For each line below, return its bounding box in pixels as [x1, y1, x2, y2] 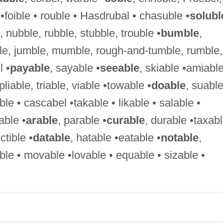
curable [106, 113, 145, 126]
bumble [160, 26, 199, 39]
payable [9, 61, 50, 74]
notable [160, 131, 199, 144]
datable [32, 131, 70, 144]
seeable [100, 61, 139, 74]
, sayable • [49, 61, 100, 74]
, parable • [57, 113, 107, 126]
